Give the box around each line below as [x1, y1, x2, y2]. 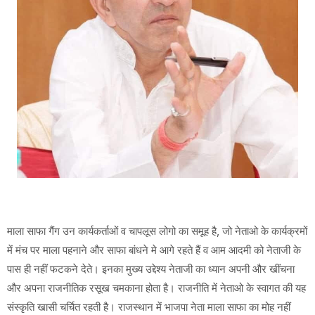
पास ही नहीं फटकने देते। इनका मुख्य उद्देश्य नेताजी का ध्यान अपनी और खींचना [7, 262, 295, 276]
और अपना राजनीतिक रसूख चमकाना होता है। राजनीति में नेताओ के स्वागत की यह [7, 281, 306, 295]
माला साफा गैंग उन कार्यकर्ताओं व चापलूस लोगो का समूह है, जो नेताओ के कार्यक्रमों [7, 224, 307, 238]
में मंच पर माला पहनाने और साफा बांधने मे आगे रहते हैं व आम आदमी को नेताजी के [7, 243, 301, 257]
